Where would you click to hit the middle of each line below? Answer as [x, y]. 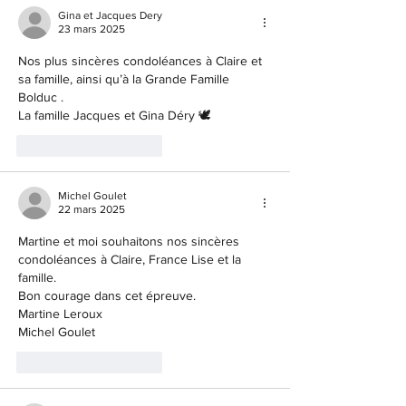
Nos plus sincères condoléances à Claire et [142, 60]
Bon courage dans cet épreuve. [107, 295]
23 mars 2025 [92, 29]
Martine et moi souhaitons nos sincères [130, 241]
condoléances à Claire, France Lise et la [131, 259]
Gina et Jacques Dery [110, 15]
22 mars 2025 [92, 209]
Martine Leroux [60, 313]
